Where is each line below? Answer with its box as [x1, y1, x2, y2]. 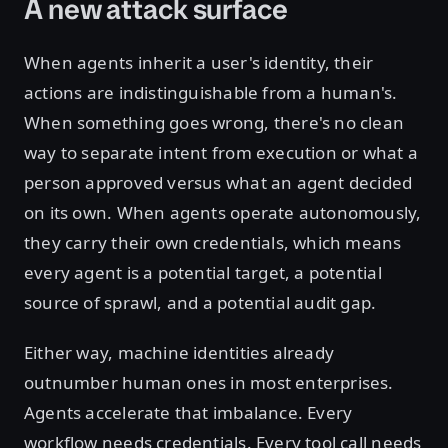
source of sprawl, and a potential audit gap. [24, 291, 381, 314]
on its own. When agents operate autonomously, [24, 201, 422, 224]
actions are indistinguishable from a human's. [24, 81, 398, 104]
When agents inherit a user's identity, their [24, 51, 374, 74]
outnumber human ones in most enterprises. [24, 371, 394, 394]
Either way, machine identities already [24, 341, 335, 364]
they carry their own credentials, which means [24, 231, 402, 254]
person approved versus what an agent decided [24, 171, 413, 194]
